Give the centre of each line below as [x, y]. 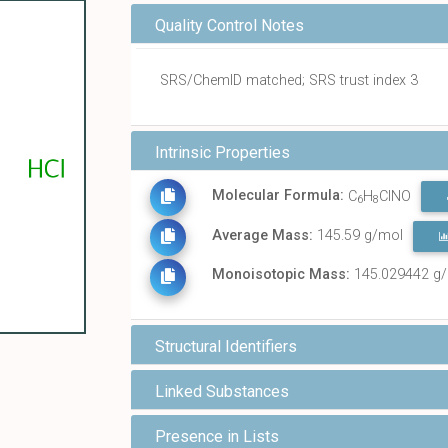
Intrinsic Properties [222, 152]
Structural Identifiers [226, 347]
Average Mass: [262, 236]
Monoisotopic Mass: [280, 275]
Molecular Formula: [277, 196]
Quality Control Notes [229, 25]
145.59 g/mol [359, 236]
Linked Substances [222, 392]
